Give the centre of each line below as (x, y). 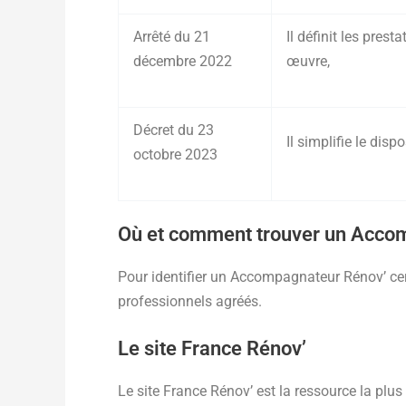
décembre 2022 (183, 62)
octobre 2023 (175, 155)
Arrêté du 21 (172, 37)
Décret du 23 (174, 130)
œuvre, (308, 62)
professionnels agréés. (190, 302)
